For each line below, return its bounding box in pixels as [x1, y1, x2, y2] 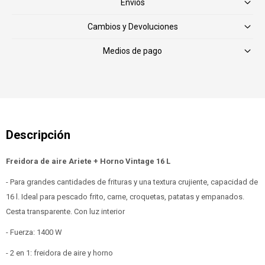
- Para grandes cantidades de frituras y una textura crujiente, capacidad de [6, 177, 258, 186]
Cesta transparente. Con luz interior [6, 207, 125, 216]
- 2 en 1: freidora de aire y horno [6, 248, 113, 257]
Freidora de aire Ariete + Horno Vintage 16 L [6, 157, 170, 166]
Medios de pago [103, 46, 162, 56]
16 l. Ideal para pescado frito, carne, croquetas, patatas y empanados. [6, 192, 244, 201]
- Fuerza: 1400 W [6, 228, 62, 237]
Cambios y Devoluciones [87, 22, 178, 31]
